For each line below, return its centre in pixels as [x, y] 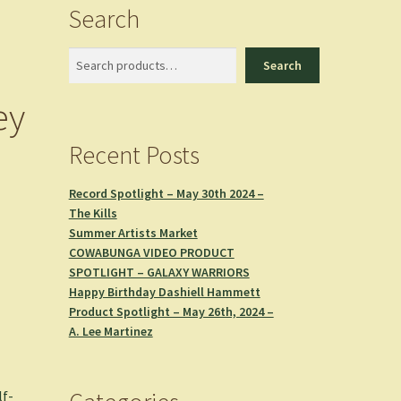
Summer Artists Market [133, 232]
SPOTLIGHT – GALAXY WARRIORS [159, 272]
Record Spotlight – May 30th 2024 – [166, 193]
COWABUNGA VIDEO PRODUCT [151, 252]
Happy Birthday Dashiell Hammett [164, 291]
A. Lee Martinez [111, 331]
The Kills [93, 213]
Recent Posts [134, 154]
